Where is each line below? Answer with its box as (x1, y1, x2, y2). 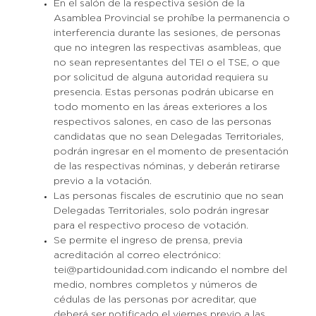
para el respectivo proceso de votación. (53, 221, 248, 230)
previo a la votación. (53, 177, 152, 186)
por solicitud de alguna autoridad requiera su (53, 73, 268, 82)
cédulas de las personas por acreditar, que (53, 296, 257, 304)
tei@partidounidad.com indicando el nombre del (53, 266, 287, 274)
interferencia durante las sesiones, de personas (53, 29, 281, 37)
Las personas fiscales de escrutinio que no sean (53, 192, 284, 200)
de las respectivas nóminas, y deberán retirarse (53, 162, 280, 171)
